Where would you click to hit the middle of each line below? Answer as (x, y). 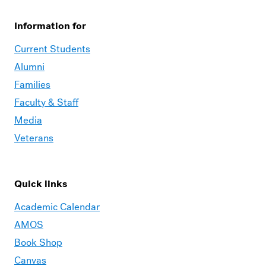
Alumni (29, 67)
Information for (50, 26)
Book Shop (38, 243)
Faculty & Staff (46, 102)
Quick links (41, 184)
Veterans (34, 138)
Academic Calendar (57, 207)
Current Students (52, 49)
